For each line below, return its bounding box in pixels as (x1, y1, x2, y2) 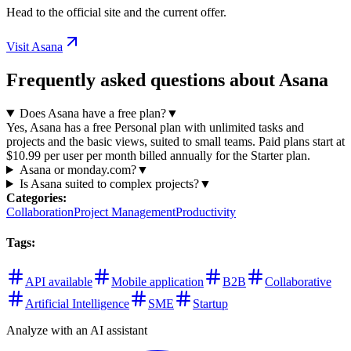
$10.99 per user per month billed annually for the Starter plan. (6, 149, 310, 163)
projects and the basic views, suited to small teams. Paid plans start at (6, 135, 345, 149)
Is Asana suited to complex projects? (19, 177, 199, 191)
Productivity (175, 205, 236, 219)
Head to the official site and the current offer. (6, 5, 226, 20)
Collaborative (265, 274, 331, 288)
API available (25, 274, 92, 288)
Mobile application (111, 274, 204, 288)
